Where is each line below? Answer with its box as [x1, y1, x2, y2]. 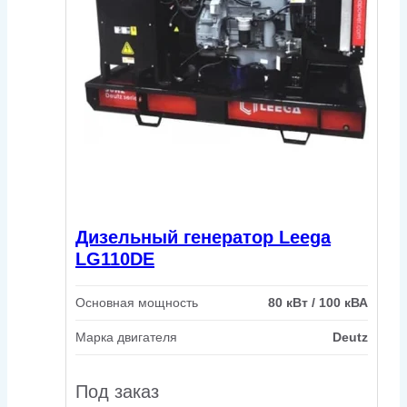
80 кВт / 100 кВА [268, 294, 368, 310]
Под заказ [75, 381, 159, 402]
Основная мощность [75, 294, 198, 310]
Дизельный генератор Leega [75, 227, 331, 248]
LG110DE [75, 249, 154, 270]
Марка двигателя [75, 329, 177, 344]
